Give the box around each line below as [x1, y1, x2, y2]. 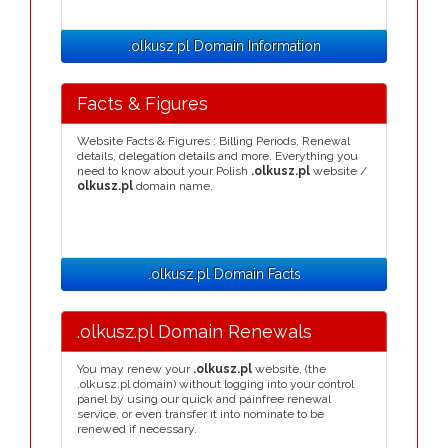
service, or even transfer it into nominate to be [77, 407, 324, 421]
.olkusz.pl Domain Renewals [77, 321, 312, 342]
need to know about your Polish [77, 164, 251, 178]
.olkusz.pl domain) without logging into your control [77, 377, 354, 391]
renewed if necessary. [77, 422, 197, 436]
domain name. [133, 179, 213, 193]
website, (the [252, 362, 326, 376]
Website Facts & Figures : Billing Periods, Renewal [77, 134, 350, 148]
